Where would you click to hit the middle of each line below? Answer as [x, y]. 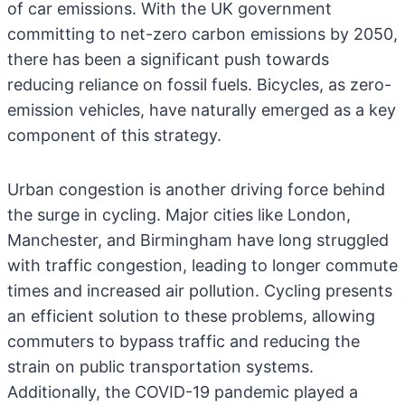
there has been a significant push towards [168, 59]
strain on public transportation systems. [160, 367]
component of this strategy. [114, 135]
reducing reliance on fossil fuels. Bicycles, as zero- [199, 85]
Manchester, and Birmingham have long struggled [198, 240]
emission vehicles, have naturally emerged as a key [202, 110]
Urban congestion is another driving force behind [196, 189]
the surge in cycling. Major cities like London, [179, 215]
